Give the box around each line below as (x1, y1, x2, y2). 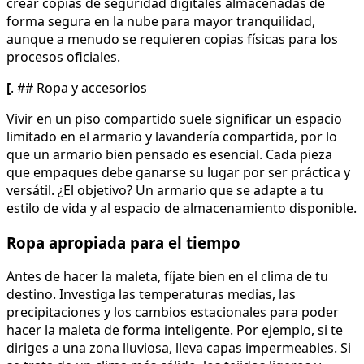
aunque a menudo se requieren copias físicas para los (6, 29, 338, 48)
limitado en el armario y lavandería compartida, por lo (6, 127, 337, 145)
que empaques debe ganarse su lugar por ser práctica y (6, 162, 350, 181)
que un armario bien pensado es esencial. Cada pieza (6, 145, 332, 163)
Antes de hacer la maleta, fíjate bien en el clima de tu (6, 267, 328, 286)
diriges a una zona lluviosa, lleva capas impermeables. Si (6, 339, 351, 357)
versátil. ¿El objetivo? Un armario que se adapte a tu (6, 180, 323, 199)
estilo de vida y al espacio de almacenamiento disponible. (6, 198, 357, 217)
